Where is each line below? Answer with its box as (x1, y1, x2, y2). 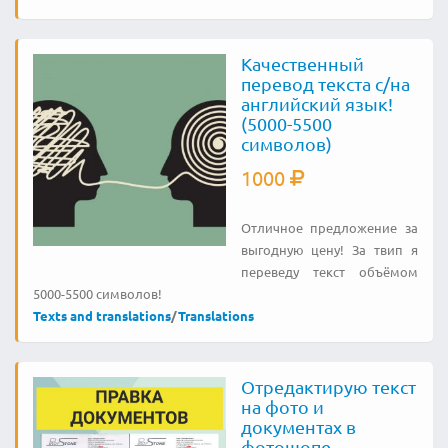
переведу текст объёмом (240, 262, 418, 280)
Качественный (240, 52, 364, 74)
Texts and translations (33, 306, 171, 324)
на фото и (240, 395, 324, 417)
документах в (240, 415, 356, 437)
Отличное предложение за (240, 218, 418, 236)
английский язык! (240, 92, 393, 114)
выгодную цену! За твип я (240, 240, 418, 258)
